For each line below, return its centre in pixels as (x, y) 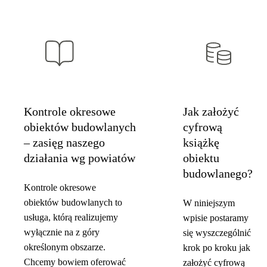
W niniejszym (209, 203)
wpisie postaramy (216, 218)
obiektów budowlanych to (73, 202)
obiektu (201, 158)
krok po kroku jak (217, 247)
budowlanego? (218, 173)
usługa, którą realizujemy (71, 217)
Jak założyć (211, 111)
